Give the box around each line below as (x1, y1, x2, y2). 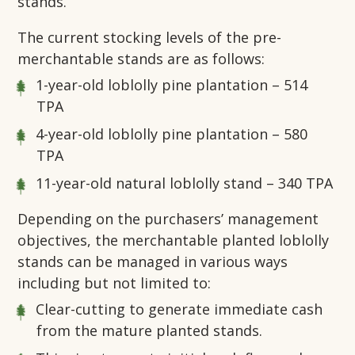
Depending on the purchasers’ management (17, 209, 319, 229)
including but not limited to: (17, 273, 212, 293)
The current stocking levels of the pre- (17, 28, 282, 48)
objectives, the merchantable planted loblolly (17, 231, 330, 250)
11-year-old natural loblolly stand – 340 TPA (36, 174, 334, 193)
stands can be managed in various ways (17, 252, 288, 272)
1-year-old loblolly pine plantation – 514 (36, 75, 308, 95)
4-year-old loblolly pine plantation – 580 (36, 124, 308, 144)
